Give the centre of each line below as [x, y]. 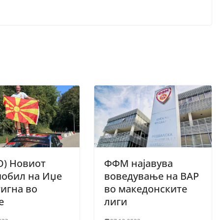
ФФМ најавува [138, 163]
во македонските [146, 189]
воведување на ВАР [151, 176]
